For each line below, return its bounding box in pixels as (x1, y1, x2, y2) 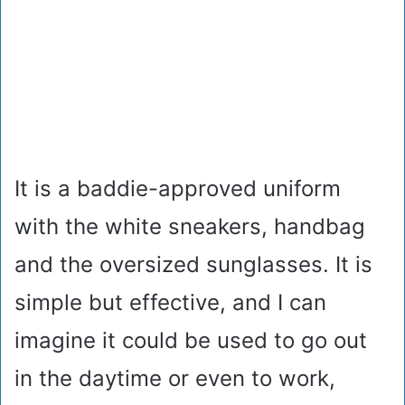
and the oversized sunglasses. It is (14, 250, 372, 278)
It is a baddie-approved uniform (14, 174, 341, 202)
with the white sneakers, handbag (14, 212, 365, 240)
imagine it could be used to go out (14, 326, 367, 353)
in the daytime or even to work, (14, 364, 335, 391)
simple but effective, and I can (14, 288, 326, 316)
